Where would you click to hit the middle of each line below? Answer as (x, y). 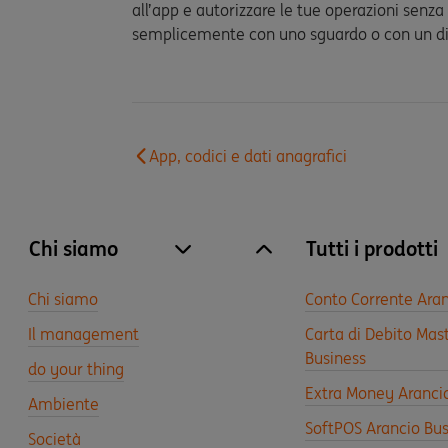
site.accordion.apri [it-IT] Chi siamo (310, 261)
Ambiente (63, 404)
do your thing (76, 369)
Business (336, 358)
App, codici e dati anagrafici (248, 156)
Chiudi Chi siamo (323, 261)
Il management (83, 334)
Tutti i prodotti (372, 248)
